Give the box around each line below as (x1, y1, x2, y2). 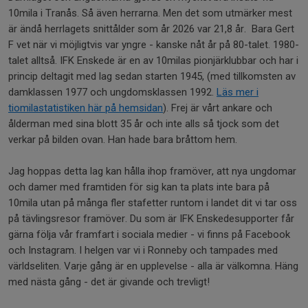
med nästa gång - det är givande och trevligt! (8, 276, 210, 289)
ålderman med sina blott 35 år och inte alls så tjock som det (8, 118, 279, 131)
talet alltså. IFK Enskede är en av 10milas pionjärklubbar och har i (8, 54, 298, 67)
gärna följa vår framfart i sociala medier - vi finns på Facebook (8, 228, 290, 241)
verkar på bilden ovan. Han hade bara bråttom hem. (8, 133, 237, 146)
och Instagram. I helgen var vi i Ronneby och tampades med (8, 244, 278, 257)
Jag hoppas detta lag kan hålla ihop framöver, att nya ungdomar (8, 165, 296, 178)
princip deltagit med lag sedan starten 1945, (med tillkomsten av (8, 70, 296, 83)
